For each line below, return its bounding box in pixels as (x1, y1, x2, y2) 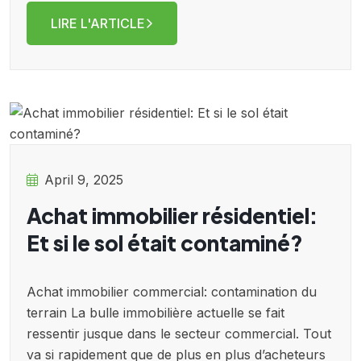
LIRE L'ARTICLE (51, 15, 145, 32)
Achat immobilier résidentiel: (27, 202, 317, 230)
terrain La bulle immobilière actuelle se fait (27, 305, 284, 322)
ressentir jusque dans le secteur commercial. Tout (27, 326, 331, 342)
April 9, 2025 (44, 172, 123, 189)
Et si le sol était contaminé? (27, 230, 303, 257)
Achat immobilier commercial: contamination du (27, 284, 317, 301)
